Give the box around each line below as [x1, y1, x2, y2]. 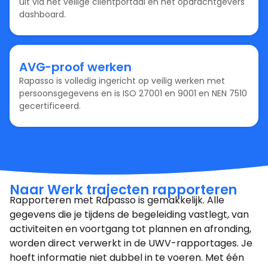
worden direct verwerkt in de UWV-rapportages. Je [10, 236, 252, 251]
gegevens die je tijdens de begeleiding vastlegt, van [10, 208, 249, 222]
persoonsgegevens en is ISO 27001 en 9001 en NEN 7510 [19, 87, 247, 99]
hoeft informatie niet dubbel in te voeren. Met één [10, 251, 244, 265]
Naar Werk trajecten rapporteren [10, 180, 237, 200]
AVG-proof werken [19, 58, 132, 75]
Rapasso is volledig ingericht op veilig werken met [19, 74, 225, 87]
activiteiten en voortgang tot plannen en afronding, [10, 222, 251, 236]
